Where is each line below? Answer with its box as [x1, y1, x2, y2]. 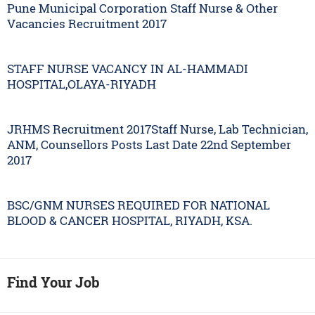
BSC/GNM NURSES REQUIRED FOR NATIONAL [7, 196, 270, 213]
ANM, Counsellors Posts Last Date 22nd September [7, 136, 291, 153]
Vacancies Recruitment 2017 [7, 15, 167, 32]
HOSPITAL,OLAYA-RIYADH [7, 75, 156, 92]
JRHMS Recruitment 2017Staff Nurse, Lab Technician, [7, 120, 308, 137]
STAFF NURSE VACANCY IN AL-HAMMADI [7, 60, 248, 77]
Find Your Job [7, 272, 100, 291]
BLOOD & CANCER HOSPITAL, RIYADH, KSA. [7, 212, 252, 229]
